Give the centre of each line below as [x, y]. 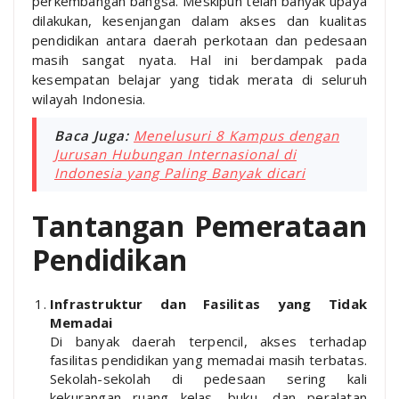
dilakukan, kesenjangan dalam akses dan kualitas [199, 20]
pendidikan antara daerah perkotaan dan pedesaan [199, 40]
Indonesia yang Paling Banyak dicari [180, 172]
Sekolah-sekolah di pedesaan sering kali [208, 378]
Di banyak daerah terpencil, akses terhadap [208, 341]
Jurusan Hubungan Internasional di [175, 154]
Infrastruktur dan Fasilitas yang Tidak [208, 303]
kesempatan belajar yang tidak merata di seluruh [199, 79]
